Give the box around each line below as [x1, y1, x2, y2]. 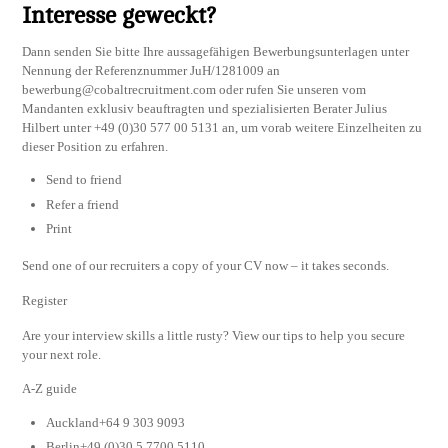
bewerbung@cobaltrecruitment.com [22, 81, 217, 97]
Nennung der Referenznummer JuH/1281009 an [22, 62, 281, 78]
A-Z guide [22, 381, 78, 397]
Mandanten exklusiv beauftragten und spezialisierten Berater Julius [22, 100, 388, 116]
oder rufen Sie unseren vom [216, 81, 367, 97]
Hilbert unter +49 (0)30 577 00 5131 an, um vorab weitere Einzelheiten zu [22, 119, 423, 135]
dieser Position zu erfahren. [22, 138, 169, 154]
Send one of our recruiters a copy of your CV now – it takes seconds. [22, 258, 390, 274]
